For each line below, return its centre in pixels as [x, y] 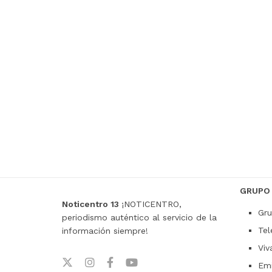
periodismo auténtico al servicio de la [139, 218]
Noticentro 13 [92, 204]
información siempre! [105, 231]
